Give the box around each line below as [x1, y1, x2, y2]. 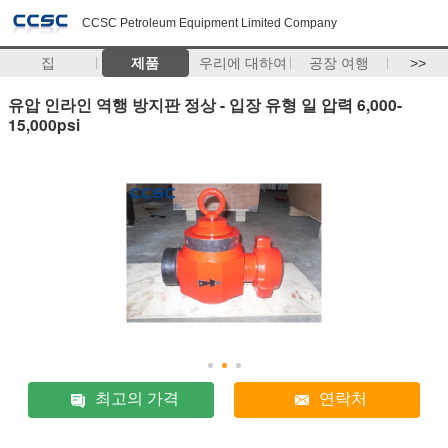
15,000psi [8, 112, 80, 136]
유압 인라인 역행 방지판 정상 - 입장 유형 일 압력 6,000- [8, 92, 402, 116]
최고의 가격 [95, 390, 180, 408]
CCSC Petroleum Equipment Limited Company [82, 16, 337, 30]
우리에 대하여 [198, 55, 287, 71]
